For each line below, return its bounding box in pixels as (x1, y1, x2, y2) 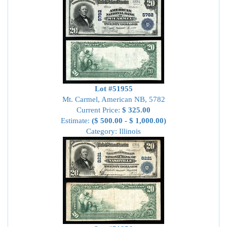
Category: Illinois (86, 127, 141, 135)
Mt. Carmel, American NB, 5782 (62, 95, 165, 103)
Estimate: (61, 117, 92, 125)
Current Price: (77, 106, 122, 114)
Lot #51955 (94, 85, 133, 93)
